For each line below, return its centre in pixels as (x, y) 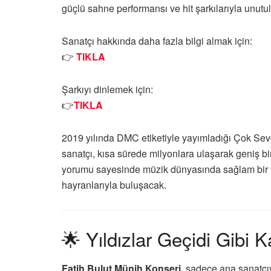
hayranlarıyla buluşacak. (114, 184)
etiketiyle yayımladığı (186, 137)
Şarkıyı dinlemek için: (107, 89)
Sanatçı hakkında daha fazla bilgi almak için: (157, 41)
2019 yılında (89, 137)
